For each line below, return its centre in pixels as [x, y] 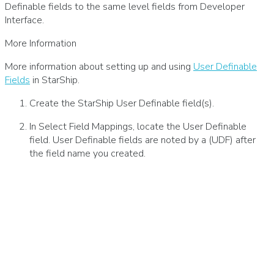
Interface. [24, 20]
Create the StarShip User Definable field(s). [122, 104]
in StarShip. [55, 80]
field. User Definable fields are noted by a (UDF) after [143, 140]
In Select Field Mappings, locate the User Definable [138, 127]
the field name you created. [87, 154]
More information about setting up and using [99, 67]
